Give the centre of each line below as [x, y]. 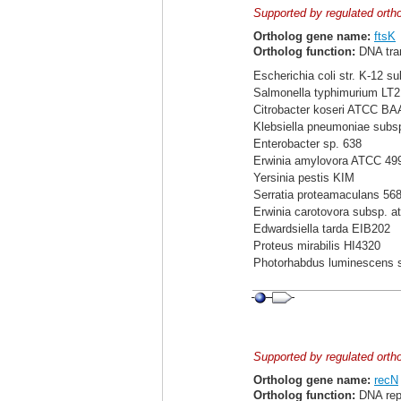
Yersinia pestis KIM [304, 178]
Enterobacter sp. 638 [307, 144]
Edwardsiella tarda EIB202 [322, 229]
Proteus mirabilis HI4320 [317, 246]
